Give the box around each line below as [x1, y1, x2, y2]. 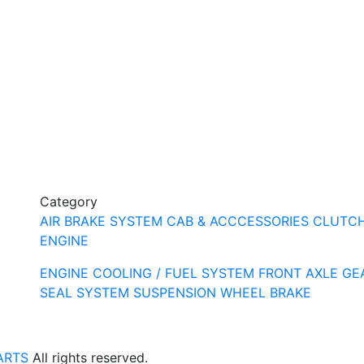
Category [40, 193, 97, 210]
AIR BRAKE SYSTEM [40, 212, 162, 229]
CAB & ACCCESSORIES [167, 212, 309, 229]
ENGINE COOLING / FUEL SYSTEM [40, 264, 254, 281]
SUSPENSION [133, 284, 216, 301]
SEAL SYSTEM [40, 284, 129, 301]
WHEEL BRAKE [220, 284, 311, 301]
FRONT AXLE [258, 264, 338, 281]
